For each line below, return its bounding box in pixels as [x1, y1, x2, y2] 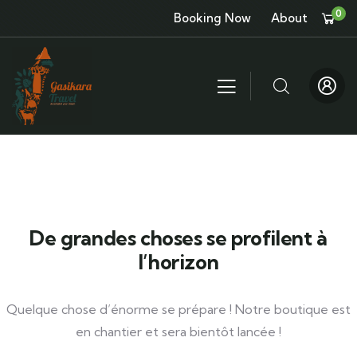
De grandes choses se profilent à [29, 225, 328, 250]
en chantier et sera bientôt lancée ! [76, 323, 281, 339]
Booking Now [174, 10, 251, 25]
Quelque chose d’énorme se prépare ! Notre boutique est [6, 300, 351, 317]
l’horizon [138, 249, 219, 274]
